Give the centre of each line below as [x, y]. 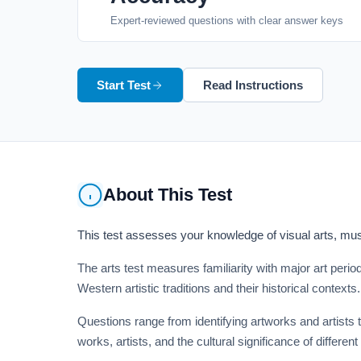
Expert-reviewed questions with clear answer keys [227, 21]
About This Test [168, 195]
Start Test [124, 85]
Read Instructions [253, 85]
